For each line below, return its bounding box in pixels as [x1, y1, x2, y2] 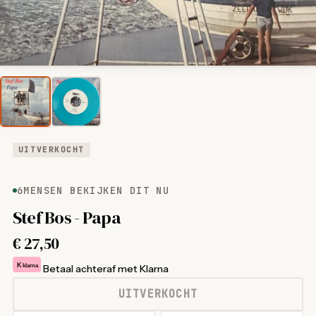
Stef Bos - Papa [12, 205, 121, 229]
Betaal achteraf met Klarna [42, 262, 169, 275]
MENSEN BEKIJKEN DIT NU [23, 184, 170, 197]
